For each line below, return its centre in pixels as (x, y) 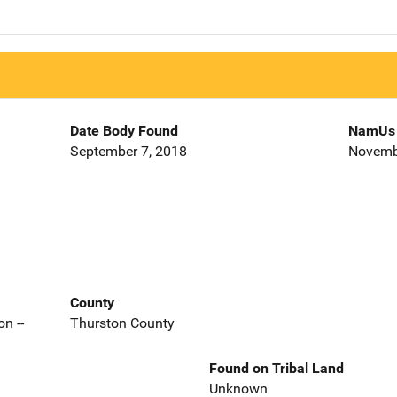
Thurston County (122, 323)
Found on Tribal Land (276, 368)
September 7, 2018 (128, 152)
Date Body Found (124, 131)
